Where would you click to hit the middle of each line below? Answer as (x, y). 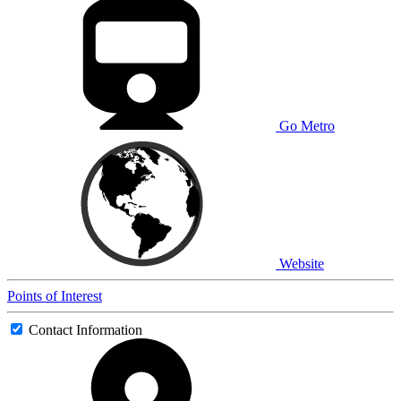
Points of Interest (55, 295)
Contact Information (85, 329)
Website (300, 263)
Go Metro (305, 125)
